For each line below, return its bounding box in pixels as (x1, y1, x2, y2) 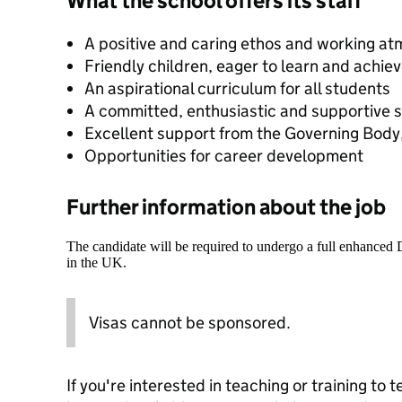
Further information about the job (66, 194, 386, 220)
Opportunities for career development (84, 145, 363, 166)
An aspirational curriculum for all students (84, 78, 390, 99)
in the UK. (66, 255, 127, 270)
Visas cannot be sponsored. (89, 312, 291, 333)
